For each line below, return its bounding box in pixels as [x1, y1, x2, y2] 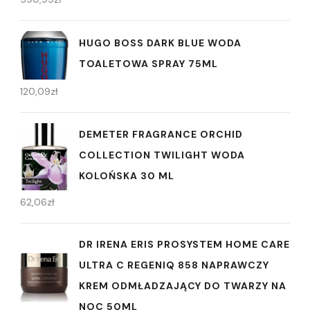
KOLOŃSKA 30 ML [79, 170, 174, 183]
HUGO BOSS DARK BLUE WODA [79, 37, 241, 50]
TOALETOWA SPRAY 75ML [79, 57, 218, 71]
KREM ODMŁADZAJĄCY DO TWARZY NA [79, 280, 286, 293]
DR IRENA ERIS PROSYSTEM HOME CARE [79, 238, 290, 251]
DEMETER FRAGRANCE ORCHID [79, 128, 243, 141]
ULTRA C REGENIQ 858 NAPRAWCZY [79, 259, 269, 272]
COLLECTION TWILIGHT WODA [79, 149, 245, 162]
